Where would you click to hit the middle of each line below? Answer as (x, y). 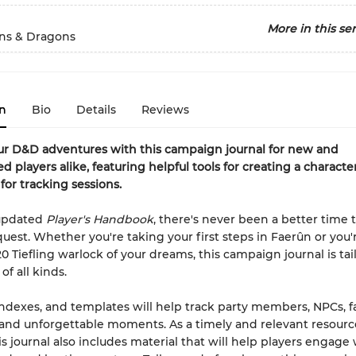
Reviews (165, 110)
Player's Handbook (99, 219)
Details (96, 110)
